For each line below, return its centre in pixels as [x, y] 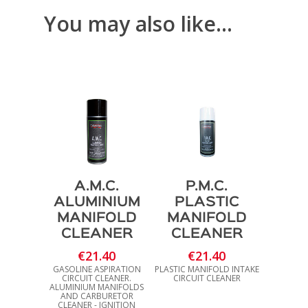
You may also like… [138, 23]
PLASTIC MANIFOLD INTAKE [207, 269]
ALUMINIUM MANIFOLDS [97, 287]
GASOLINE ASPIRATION [97, 269]
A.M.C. [97, 187]
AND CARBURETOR [97, 296]
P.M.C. [207, 187]
